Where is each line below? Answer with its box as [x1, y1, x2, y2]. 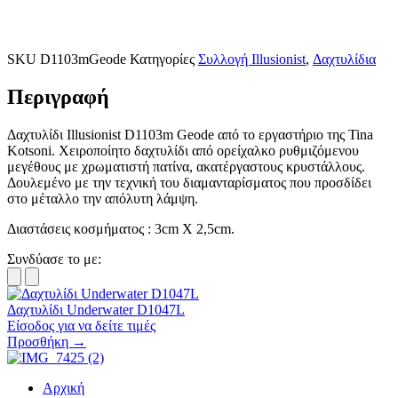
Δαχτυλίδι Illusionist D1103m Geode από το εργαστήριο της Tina [7, 126, 373, 142]
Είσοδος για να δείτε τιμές [7, 317, 155, 333]
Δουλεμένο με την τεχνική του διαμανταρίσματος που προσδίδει [7, 174, 371, 190]
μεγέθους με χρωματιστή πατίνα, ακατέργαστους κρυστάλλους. [7, 158, 365, 174]
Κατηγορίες [130, 51, 195, 67]
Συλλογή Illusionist [198, 51, 306, 67]
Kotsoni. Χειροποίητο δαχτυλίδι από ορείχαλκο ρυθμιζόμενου [7, 142, 359, 158]
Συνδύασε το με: [7, 251, 101, 267]
